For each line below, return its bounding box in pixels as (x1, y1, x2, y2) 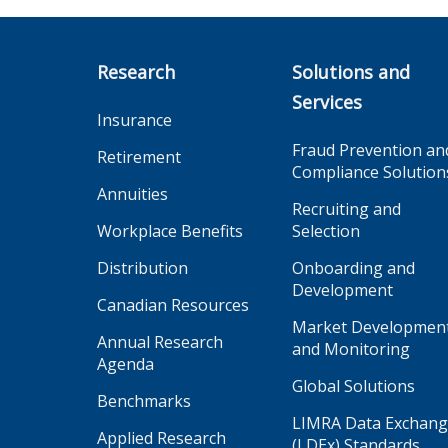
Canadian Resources (97, 294, 249, 316)
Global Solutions (292, 375, 415, 397)
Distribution (97, 257, 188, 279)
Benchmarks (97, 390, 191, 412)
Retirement (97, 146, 181, 168)
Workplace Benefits (97, 220, 243, 242)
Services (292, 90, 362, 114)
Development (292, 279, 393, 301)
